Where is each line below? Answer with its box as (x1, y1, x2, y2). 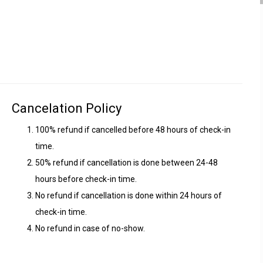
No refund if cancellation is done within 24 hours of (35, 191, 222, 200)
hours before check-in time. (35, 174, 137, 184)
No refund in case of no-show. (35, 224, 145, 233)
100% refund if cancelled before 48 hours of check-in (35, 125, 231, 134)
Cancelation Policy (12, 101, 122, 116)
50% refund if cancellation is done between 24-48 (35, 158, 218, 167)
